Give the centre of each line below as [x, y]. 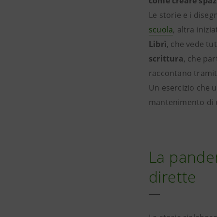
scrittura [166, 59]
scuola [161, 30]
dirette [173, 177]
